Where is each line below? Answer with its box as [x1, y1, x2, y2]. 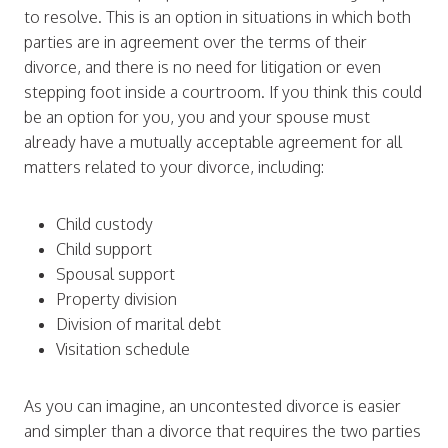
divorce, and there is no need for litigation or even [24, 57, 381, 77]
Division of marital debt [56, 314, 221, 334]
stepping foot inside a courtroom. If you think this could [24, 82, 422, 102]
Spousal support [56, 264, 175, 284]
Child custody [56, 214, 153, 234]
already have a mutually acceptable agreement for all [24, 132, 402, 152]
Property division [56, 289, 177, 309]
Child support [56, 239, 152, 259]
